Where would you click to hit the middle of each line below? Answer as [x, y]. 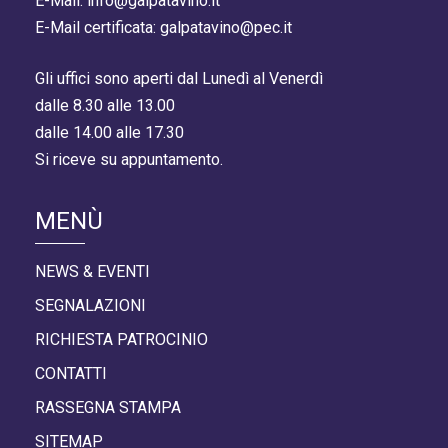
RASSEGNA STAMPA [108, 407]
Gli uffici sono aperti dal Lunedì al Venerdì [179, 78]
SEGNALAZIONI [90, 305]
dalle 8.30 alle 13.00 [105, 105]
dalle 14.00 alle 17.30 [109, 132]
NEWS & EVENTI [92, 271]
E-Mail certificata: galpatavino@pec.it [163, 27]
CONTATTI [71, 373]
